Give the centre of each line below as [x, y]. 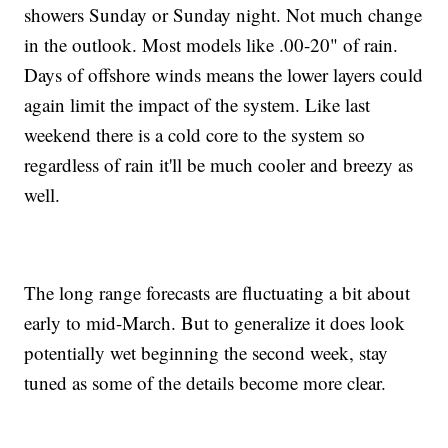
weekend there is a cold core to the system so [195, 135]
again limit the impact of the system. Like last [197, 105]
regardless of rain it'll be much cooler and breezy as [219, 165]
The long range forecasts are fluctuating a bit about [217, 293]
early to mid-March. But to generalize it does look [215, 323]
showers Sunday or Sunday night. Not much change [223, 15]
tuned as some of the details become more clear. [205, 383]
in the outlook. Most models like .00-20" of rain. [211, 45]
